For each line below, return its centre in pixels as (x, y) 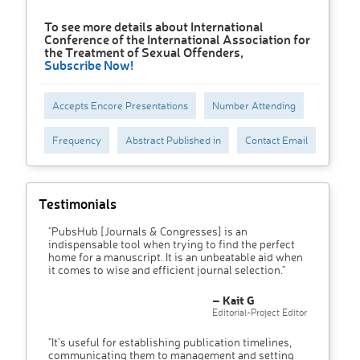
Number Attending (254, 106)
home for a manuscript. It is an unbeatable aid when (176, 257)
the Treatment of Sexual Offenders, (144, 52)
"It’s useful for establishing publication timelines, (170, 342)
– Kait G (233, 301)
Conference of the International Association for (177, 39)
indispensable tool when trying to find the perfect (172, 244)
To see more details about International (154, 27)
